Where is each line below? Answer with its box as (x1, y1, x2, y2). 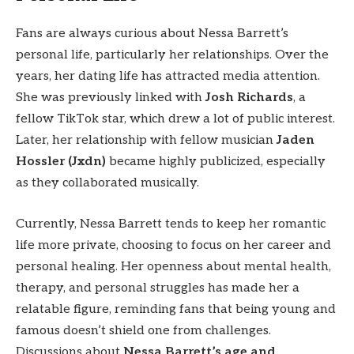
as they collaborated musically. (16, 175, 199, 190)
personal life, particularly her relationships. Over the (16, 47, 329, 62)
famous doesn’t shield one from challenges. (16, 322, 271, 338)
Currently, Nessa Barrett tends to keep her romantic (16, 216, 326, 232)
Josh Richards (205, 89, 293, 105)
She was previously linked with (16, 89, 205, 105)
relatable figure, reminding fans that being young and (16, 301, 336, 317)
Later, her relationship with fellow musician (16, 132, 277, 148)
